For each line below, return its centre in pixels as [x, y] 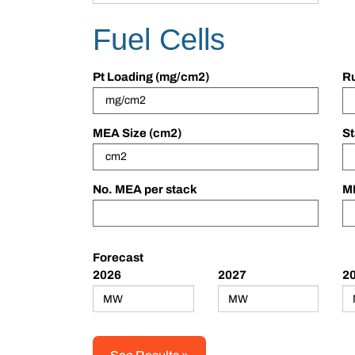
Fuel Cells [159, 39]
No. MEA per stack [145, 189]
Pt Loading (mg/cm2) [151, 76]
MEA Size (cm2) [137, 133]
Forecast [118, 258]
